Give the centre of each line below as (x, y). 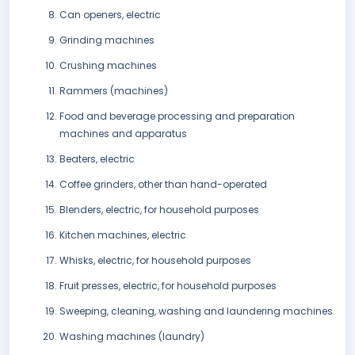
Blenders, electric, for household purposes (159, 210)
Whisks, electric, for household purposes (155, 261)
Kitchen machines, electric (123, 235)
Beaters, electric (97, 159)
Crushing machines (108, 66)
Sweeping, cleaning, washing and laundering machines (196, 311)
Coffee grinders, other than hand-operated (163, 185)
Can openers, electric (110, 15)
